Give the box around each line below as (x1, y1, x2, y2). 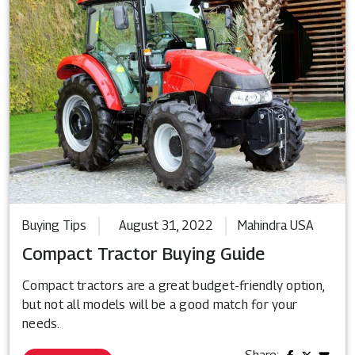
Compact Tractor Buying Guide (22, 242, 265, 264)
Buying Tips (22, 217, 86, 233)
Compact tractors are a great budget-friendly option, (22, 277, 324, 293)
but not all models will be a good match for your (22, 296, 297, 312)
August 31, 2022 (119, 217, 213, 233)
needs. (22, 315, 60, 331)
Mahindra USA (238, 217, 314, 233)
